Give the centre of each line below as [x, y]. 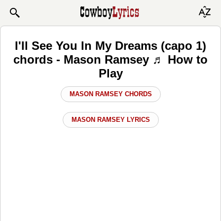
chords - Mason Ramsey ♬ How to [110, 59]
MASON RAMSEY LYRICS [110, 119]
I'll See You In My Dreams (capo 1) [110, 45]
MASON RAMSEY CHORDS [110, 94]
